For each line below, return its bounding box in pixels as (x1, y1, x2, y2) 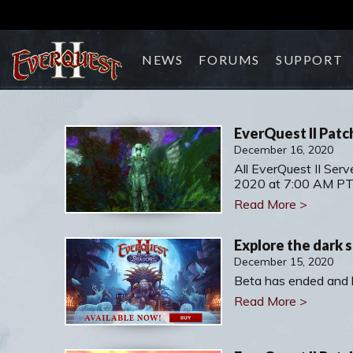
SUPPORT (276, 52, 344, 67)
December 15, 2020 (234, 255, 333, 269)
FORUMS (199, 52, 261, 67)
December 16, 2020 (234, 143, 333, 157)
